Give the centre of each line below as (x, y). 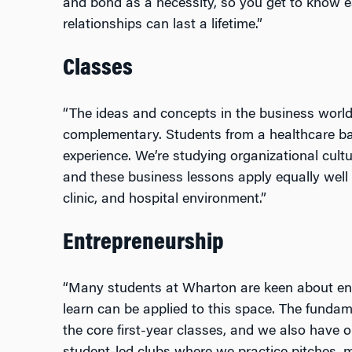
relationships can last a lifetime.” (162, 25)
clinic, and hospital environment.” (164, 199)
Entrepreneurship (143, 243)
